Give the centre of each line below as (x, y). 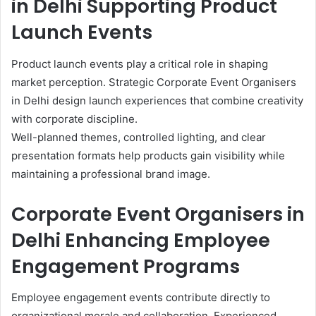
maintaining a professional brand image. (111, 174)
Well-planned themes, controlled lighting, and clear (139, 137)
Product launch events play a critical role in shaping (140, 63)
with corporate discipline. (74, 119)
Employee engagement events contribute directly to (141, 298)
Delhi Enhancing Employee (141, 240)
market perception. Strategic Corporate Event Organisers (154, 82)
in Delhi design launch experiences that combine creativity (157, 100)
